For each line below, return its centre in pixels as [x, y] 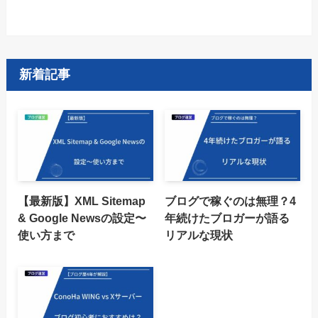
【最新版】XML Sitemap [81, 201]
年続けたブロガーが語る [227, 218]
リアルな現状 [199, 235]
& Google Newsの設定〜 [82, 218]
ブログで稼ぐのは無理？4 [231, 201]
